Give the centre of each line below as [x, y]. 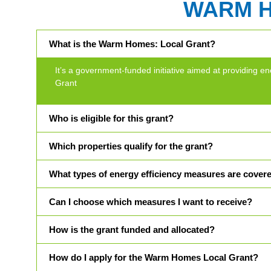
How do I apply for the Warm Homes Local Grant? [154, 258]
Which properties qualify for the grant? [131, 146]
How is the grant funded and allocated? [132, 230]
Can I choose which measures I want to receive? [151, 202]
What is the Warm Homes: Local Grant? [132, 44]
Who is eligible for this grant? [111, 119]
